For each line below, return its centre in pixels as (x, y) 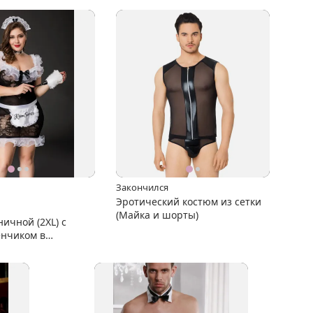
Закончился (142, 187)
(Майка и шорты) (157, 214)
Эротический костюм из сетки (189, 201)
